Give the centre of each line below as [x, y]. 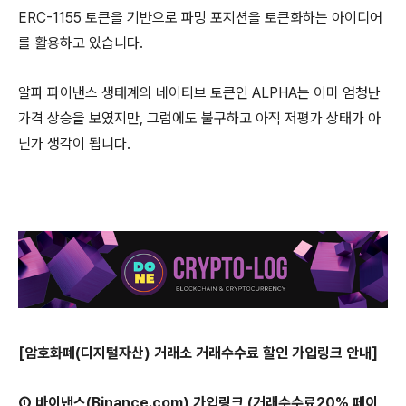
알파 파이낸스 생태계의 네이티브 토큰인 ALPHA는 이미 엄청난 [199, 93]
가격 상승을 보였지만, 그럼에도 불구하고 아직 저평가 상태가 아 [199, 118]
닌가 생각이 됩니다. [74, 144]
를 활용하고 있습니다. [81, 43]
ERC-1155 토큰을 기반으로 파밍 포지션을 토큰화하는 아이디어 [200, 18]
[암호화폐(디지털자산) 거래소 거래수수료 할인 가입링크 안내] [198, 353]
